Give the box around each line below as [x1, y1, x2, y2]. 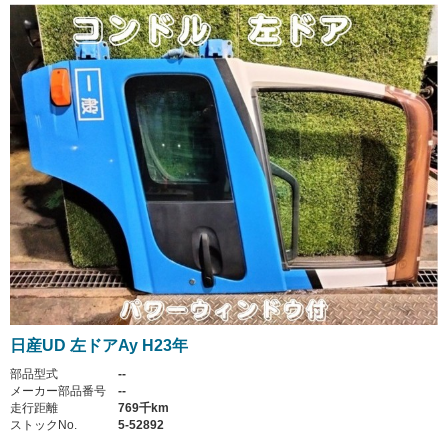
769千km [118, 400, 169, 415]
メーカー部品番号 [10, 383, 106, 398]
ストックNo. [10, 417, 77, 432]
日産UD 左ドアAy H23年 [10, 336, 188, 354]
